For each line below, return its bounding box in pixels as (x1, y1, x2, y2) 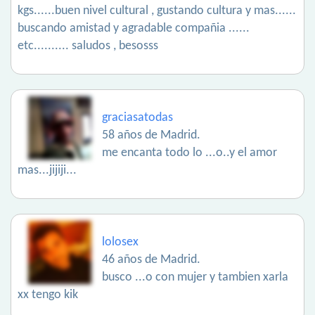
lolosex (102, 236, 139, 250)
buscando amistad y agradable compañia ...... (18, 22, 250, 36)
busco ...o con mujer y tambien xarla (102, 271, 288, 285)
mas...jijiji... (18, 164, 77, 178)
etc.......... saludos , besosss (18, 39, 158, 53)
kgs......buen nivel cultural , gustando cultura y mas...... (18, 4, 296, 18)
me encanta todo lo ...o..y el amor (102, 146, 277, 160)
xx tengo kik (18, 288, 78, 302)
